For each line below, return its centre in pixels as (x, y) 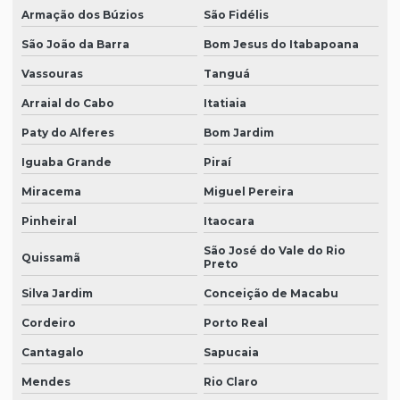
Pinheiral (49, 221)
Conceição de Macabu (271, 294)
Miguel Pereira (248, 192)
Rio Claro (230, 382)
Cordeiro (49, 323)
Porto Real (235, 323)
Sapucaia (231, 353)
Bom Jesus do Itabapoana (281, 45)
